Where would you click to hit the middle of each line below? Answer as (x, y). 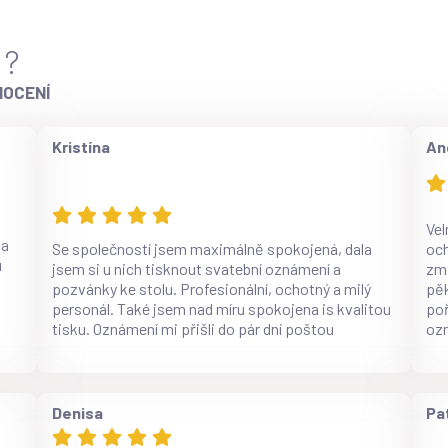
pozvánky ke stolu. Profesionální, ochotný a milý (212, 288)
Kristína (81, 146)
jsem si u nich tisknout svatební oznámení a (197, 268)
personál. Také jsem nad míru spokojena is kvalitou (222, 308)
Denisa (78, 412)
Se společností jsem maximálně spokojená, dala (212, 248)
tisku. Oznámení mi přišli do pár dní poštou (193, 328)
